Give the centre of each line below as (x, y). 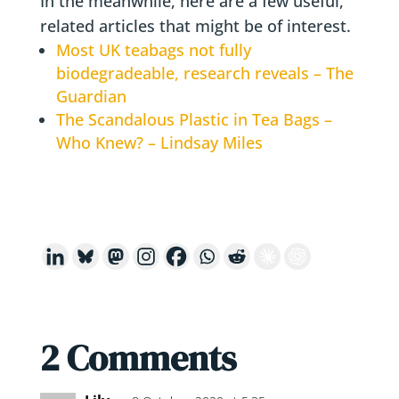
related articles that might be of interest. (195, 26)
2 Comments (138, 358)
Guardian (91, 96)
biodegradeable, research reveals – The (204, 73)
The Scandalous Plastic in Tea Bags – (194, 119)
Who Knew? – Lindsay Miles (159, 142)
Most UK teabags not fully (153, 50)
